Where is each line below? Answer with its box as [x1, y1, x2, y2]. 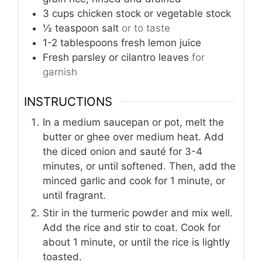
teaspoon [55, 22, 99, 35]
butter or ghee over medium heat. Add [43, 130, 224, 143]
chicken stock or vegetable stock [77, 8, 231, 20]
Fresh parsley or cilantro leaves [43, 51, 189, 64]
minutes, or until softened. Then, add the [43, 160, 236, 172]
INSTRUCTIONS [24, 94, 112, 109]
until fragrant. [43, 189, 106, 201]
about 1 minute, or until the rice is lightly [43, 236, 230, 248]
